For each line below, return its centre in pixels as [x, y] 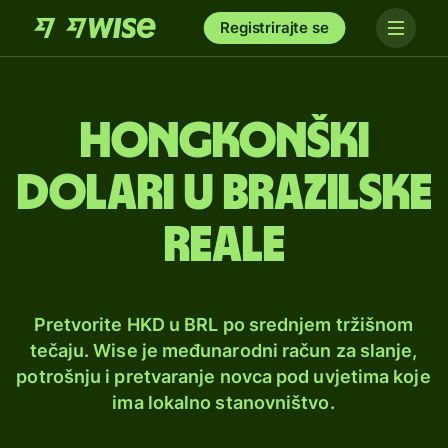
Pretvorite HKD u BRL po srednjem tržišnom [223, 324]
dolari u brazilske [224, 194]
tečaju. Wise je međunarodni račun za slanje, [223, 350]
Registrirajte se [274, 27]
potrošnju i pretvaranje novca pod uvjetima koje [223, 376]
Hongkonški [224, 142]
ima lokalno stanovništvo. [223, 402]
